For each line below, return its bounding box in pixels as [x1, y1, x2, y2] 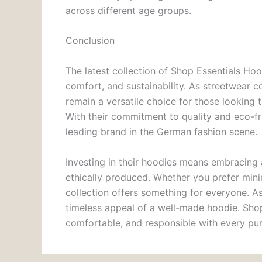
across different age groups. [65, 4, 191, 16]
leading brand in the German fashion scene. [65, 126, 257, 138]
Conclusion [65, 35, 115, 47]
